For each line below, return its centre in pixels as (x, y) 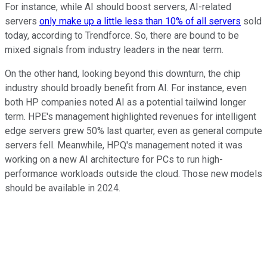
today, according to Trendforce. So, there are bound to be (122, 36)
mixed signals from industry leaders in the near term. (114, 50)
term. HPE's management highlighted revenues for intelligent (131, 117)
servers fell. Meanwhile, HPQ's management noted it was (124, 145)
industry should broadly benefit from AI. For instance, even (126, 88)
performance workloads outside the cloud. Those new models (133, 174)
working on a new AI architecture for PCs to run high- (114, 160)
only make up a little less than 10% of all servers (140, 21)
